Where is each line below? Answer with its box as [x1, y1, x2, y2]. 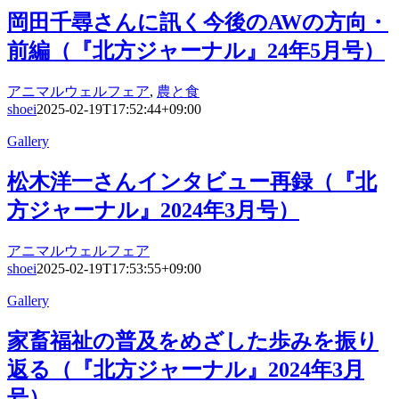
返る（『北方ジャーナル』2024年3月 [7, 357, 364, 381]
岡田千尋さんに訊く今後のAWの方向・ [7, 11, 388, 35]
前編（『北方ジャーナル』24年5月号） [7, 39, 385, 63]
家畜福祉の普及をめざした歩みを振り [7, 329, 379, 353]
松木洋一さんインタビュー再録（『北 [7, 169, 377, 193]
